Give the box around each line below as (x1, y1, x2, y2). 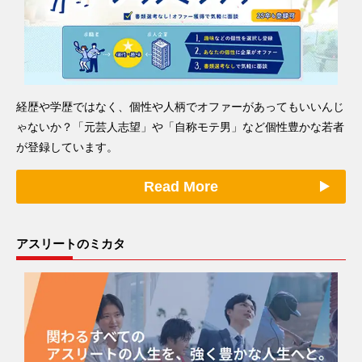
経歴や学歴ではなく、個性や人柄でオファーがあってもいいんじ (16, 99, 344, 113)
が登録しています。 (16, 140, 118, 154)
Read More (144, 178, 218, 195)
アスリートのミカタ (16, 236, 125, 250)
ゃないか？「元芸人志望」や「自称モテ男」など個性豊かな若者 (16, 120, 344, 133)
